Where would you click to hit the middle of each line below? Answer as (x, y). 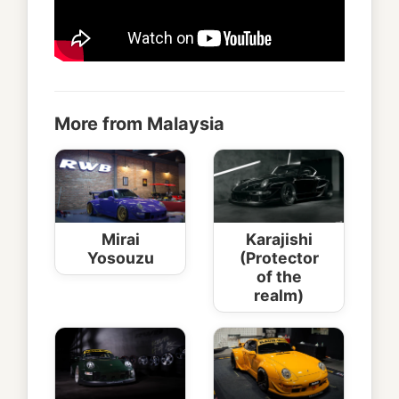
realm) (279, 295)
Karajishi (279, 239)
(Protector (279, 257)
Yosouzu (120, 257)
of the (279, 276)
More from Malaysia (139, 123)
